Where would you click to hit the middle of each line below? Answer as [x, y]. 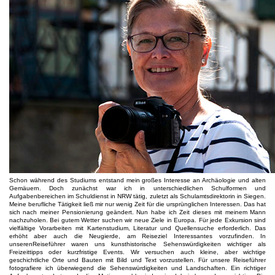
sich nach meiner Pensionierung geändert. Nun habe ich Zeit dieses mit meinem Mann [137, 212]
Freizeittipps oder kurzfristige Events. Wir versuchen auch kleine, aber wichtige [137, 252]
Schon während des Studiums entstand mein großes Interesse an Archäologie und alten [137, 180]
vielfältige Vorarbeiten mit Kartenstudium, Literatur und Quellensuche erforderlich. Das [137, 228]
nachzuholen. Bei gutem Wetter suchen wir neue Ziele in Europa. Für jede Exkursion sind [137, 220]
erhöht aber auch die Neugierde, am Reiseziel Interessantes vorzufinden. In [137, 236]
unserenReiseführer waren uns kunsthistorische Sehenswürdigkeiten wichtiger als [137, 244]
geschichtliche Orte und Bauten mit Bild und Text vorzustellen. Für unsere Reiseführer [137, 260]
